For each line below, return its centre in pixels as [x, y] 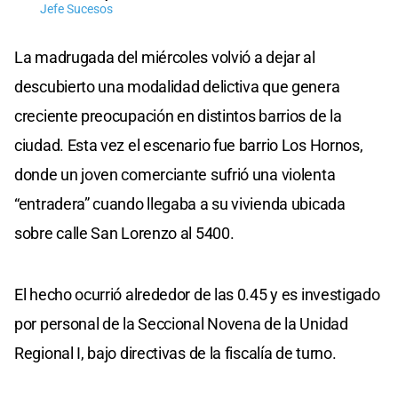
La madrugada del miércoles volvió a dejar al [165, 57]
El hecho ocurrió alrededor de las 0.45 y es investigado [197, 294]
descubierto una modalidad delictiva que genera [177, 86]
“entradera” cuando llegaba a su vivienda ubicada [180, 203]
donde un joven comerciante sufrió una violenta [175, 174]
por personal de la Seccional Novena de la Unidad [181, 323]
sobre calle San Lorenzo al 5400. [124, 233]
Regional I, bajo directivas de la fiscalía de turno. [175, 353]
